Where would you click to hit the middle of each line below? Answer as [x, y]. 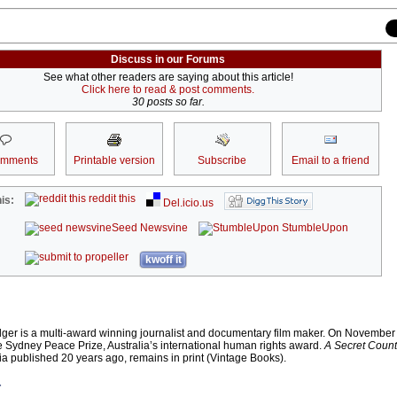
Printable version [114, 161]
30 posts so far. [168, 102]
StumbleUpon [314, 228]
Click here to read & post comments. [168, 90]
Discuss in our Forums [168, 60]
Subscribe [222, 161]
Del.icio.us [187, 203]
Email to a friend [330, 161]
